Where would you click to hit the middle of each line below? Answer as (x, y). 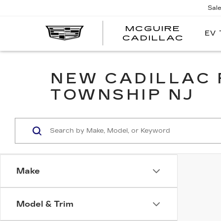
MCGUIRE (153, 29)
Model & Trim (45, 204)
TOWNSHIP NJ (123, 95)
